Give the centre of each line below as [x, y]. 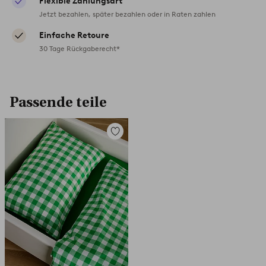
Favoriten [124, 144]
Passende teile [58, 102]
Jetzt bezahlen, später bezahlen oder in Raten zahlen [127, 14]
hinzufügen [127, 152]
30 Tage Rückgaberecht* [80, 49]
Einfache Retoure [74, 36]
